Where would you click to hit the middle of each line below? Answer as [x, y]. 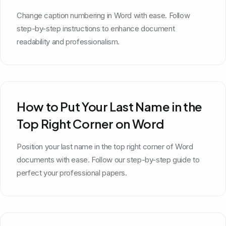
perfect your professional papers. [72, 173]
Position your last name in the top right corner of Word [105, 146]
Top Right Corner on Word [90, 123]
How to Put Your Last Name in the [109, 106]
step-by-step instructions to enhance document [96, 28]
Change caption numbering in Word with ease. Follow [103, 15]
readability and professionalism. [68, 41]
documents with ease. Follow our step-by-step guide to [108, 159]
